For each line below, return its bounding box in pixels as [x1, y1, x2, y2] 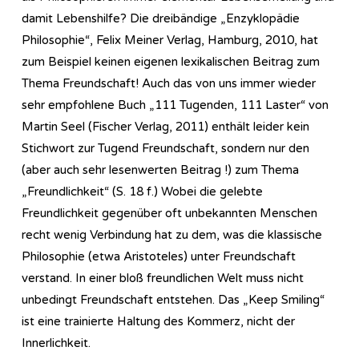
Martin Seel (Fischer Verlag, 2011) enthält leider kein [22, 119, 309, 134]
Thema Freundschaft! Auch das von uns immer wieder [22, 75, 316, 91]
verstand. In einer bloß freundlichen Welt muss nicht [22, 270, 304, 285]
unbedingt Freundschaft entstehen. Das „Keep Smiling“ [22, 292, 325, 307]
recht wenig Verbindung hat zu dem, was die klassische [22, 227, 322, 242]
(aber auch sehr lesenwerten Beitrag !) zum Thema [22, 162, 299, 177]
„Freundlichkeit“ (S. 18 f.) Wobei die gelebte [22, 184, 263, 199]
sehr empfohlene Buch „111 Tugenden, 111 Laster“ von [22, 97, 329, 112]
